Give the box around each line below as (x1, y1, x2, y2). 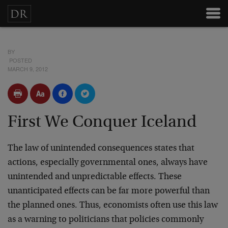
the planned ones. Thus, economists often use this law (8, 201, 218, 210)
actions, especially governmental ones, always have (8, 158, 208, 167)
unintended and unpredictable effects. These (8, 173, 182, 182)
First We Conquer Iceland (8, 114, 196, 131)
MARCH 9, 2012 (8, 65, 48, 73)
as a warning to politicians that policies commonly (8, 215, 204, 224)
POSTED (8, 56, 32, 64)
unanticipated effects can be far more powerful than (8, 187, 210, 196)
